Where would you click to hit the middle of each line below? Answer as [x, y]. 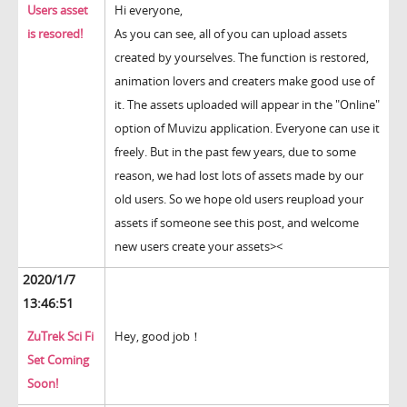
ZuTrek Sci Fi [60, 337]
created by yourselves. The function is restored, [242, 58]
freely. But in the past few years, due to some [235, 152]
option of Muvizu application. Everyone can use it [247, 129]
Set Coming [58, 360]
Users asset [58, 10]
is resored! [55, 34]
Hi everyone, [149, 10]
